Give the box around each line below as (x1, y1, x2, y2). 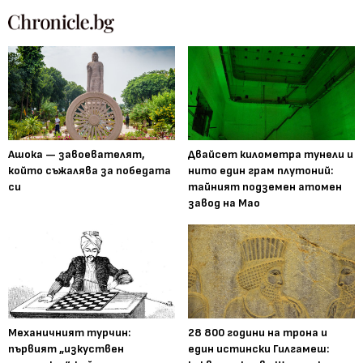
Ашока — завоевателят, (8, 147, 145, 161)
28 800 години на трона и (188, 325, 327, 340)
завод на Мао (188, 195, 260, 210)
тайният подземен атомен (188, 179, 342, 194)
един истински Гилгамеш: (188, 341, 329, 356)
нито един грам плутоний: (188, 163, 333, 177)
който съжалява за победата (8, 163, 171, 177)
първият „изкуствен (8, 341, 124, 356)
